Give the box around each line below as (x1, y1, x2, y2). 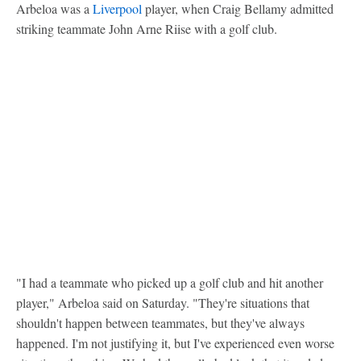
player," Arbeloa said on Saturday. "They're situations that (16, 294, 309, 311)
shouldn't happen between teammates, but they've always (16, 314, 305, 331)
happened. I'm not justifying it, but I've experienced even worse (16, 334, 334, 351)
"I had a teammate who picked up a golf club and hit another (16, 274, 323, 291)
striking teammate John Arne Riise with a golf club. (16, 20, 277, 37)
